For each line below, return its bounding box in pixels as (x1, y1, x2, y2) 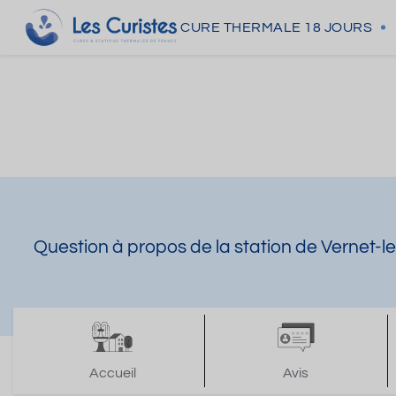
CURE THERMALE (180, 20, 301, 34)
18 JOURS (304, 20, 372, 34)
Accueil (88, 366, 136, 380)
